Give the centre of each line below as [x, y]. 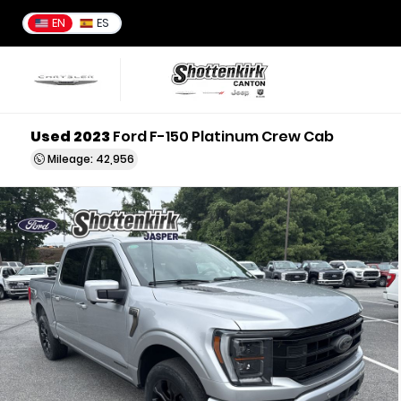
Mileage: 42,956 [90, 159]
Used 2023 [71, 137]
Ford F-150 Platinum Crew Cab [222, 137]
